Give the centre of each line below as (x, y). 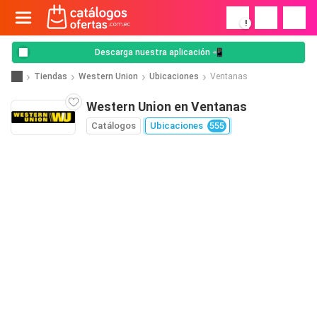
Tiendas (51, 76)
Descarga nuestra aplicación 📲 (158, 52)
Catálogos (114, 126)
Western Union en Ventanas (167, 107)
